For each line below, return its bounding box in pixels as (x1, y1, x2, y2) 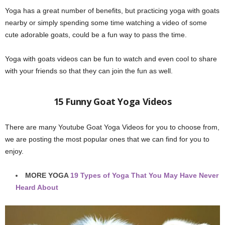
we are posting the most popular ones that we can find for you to (5, 135, 209, 143)
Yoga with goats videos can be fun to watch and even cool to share (5, 54, 217, 63)
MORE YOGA (25, 171, 70, 179)
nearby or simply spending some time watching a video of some (5, 18, 207, 27)
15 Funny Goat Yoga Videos (53, 95, 172, 107)
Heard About (16, 183, 58, 191)
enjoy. (5, 147, 24, 155)
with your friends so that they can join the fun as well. (5, 66, 173, 75)
